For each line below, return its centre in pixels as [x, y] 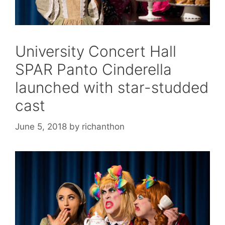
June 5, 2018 [41, 126]
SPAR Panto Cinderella [93, 70]
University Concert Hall [96, 51]
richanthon [103, 126]
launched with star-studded [112, 88]
